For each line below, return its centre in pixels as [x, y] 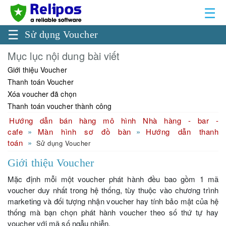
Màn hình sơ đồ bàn [84, 131]
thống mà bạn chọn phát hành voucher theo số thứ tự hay [113, 212]
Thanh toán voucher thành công [60, 106]
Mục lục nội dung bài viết [64, 55]
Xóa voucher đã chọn [42, 94]
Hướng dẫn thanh [182, 131]
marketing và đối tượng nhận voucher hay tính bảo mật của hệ [113, 201]
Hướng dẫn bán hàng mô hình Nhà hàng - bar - [114, 120]
